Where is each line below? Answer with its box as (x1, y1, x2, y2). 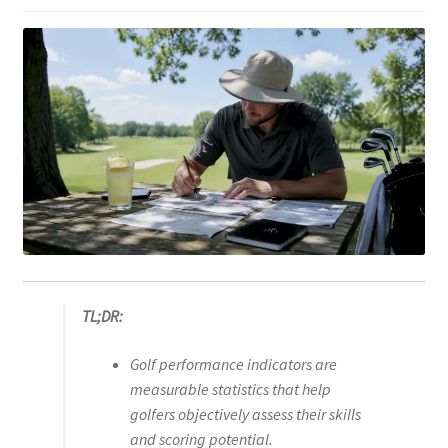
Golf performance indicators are (129, 353, 337, 374)
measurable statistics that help (129, 378, 331, 399)
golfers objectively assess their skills (129, 403, 361, 424)
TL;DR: (81, 306, 123, 327)
